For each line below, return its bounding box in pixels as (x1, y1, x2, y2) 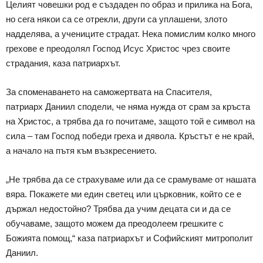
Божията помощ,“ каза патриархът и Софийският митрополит (6, 232, 253, 243)
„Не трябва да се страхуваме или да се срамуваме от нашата (6, 174, 256, 184)
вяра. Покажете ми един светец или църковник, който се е (6, 188, 241, 199)
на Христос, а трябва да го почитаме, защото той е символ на (6, 116, 255, 126)
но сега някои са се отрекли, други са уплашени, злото (6, 14, 227, 24)
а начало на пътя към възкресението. (6, 145, 157, 156)
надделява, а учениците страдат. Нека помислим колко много (6, 28, 255, 39)
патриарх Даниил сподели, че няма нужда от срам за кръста (6, 101, 250, 112)
